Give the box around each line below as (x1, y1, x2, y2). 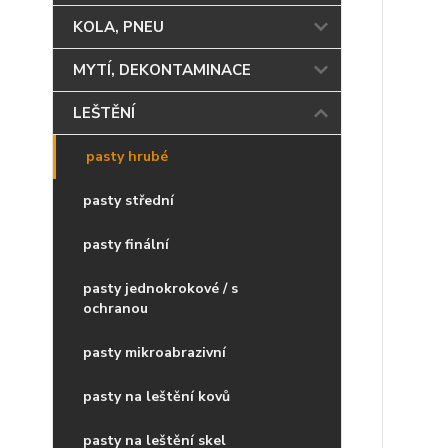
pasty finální (83, 235, 169, 254)
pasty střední (83, 191, 174, 210)
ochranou (83, 299, 148, 318)
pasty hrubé (86, 147, 168, 166)
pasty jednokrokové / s (83, 279, 238, 298)
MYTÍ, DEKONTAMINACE (73, 60, 251, 80)
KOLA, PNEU (73, 17, 164, 37)
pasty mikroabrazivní (83, 343, 226, 362)
